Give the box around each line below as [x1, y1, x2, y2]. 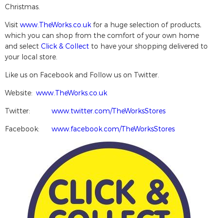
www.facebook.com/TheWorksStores [52, 124, 175, 133]
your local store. [5, 52, 57, 61]
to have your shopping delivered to [89, 41, 208, 50]
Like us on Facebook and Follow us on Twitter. [5, 70, 159, 79]
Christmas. [5, 2, 40, 11]
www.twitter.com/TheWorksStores [52, 106, 165, 115]
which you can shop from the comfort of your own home [5, 31, 199, 39]
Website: [5, 88, 35, 97]
